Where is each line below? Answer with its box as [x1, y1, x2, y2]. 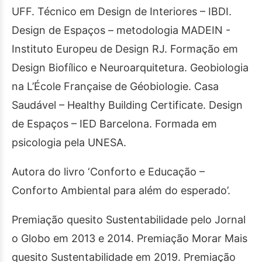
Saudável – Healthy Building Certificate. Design [12, 99, 243, 111]
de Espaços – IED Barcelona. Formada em [12, 118, 217, 130]
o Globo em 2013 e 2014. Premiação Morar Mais [12, 232, 247, 244]
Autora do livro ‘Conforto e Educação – [12, 166, 205, 178]
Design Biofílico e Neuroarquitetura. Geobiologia [12, 61, 249, 74]
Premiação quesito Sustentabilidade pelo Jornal [12, 213, 246, 226]
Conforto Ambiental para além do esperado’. [12, 184, 230, 196]
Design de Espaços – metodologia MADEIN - [12, 24, 230, 36]
